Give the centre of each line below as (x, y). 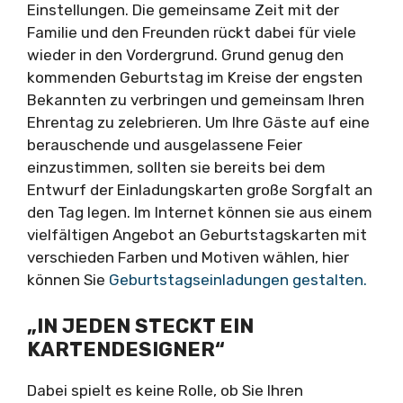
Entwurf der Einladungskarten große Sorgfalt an (200, 190)
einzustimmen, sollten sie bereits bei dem (176, 167)
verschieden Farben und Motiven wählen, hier (188, 257)
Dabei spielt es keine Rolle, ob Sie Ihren (165, 390)
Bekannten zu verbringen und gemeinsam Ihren (196, 100)
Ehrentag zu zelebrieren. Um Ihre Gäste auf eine (198, 122)
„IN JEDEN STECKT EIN (140, 326)
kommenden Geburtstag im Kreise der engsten (195, 77)
